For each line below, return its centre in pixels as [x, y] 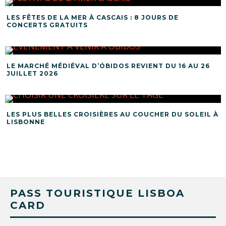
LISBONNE [26, 122]
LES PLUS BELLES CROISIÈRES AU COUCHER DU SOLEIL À [112, 115]
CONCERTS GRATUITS [47, 25]
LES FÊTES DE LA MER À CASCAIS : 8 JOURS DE [93, 18]
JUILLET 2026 [32, 74]
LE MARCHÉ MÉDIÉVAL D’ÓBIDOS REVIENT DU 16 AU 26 [108, 66]
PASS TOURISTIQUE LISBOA [97, 193]
